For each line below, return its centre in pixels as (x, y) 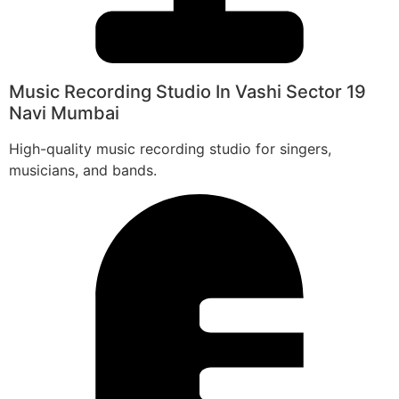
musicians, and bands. (83, 171)
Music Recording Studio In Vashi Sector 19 (187, 92)
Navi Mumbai (64, 114)
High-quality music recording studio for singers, (170, 149)
